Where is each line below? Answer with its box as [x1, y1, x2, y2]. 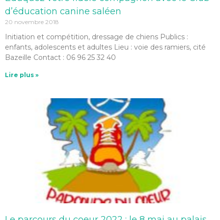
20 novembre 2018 [5, 18, 59, 26]
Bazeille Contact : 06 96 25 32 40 [5, 53, 116, 62]
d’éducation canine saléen [5, 6, 121, 17]
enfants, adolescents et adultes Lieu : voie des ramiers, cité [5, 43, 206, 52]
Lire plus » [5, 71, 39, 79]
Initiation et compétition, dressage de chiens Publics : [5, 32, 188, 41]
